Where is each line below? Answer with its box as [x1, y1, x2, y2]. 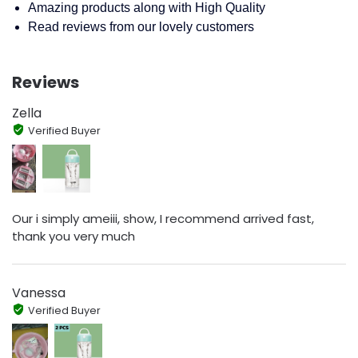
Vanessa [12, 283, 66, 302]
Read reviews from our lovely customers [28, 20, 254, 34]
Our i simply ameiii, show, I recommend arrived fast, [12, 210, 314, 228]
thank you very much [12, 228, 135, 245]
